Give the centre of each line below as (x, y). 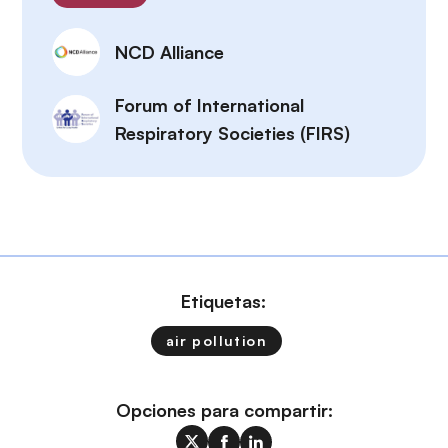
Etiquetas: (224, 301)
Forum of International (209, 105)
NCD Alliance (169, 52)
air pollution (216, 341)
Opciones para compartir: (224, 410)
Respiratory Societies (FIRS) (232, 133)
